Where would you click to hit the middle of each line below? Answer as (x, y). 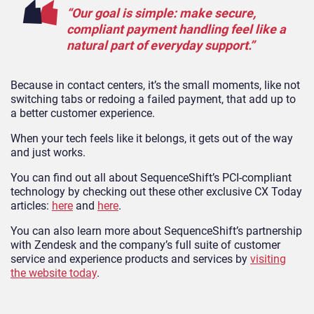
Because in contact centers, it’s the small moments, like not (155, 86)
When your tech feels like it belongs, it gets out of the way (152, 139)
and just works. (49, 153)
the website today (54, 273)
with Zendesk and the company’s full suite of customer (145, 245)
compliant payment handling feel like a (176, 29)
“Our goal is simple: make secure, (161, 13)
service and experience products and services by (130, 259)
